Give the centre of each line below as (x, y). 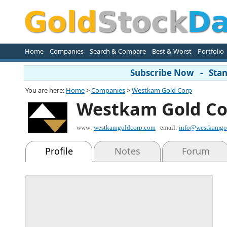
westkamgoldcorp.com (125, 127)
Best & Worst (172, 51)
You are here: (46, 90)
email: (169, 127)
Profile (59, 151)
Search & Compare (118, 51)
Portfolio (211, 51)
